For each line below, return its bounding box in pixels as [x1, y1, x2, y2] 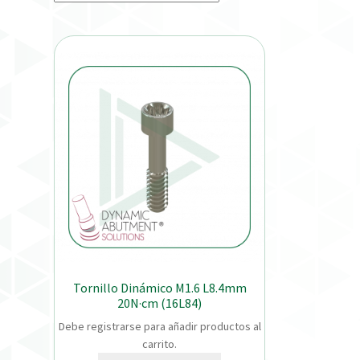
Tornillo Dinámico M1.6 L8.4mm [72, 279, 247, 296]
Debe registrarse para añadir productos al [58, 319, 261, 334]
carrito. [142, 337, 178, 352]
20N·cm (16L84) [117, 294, 202, 311]
